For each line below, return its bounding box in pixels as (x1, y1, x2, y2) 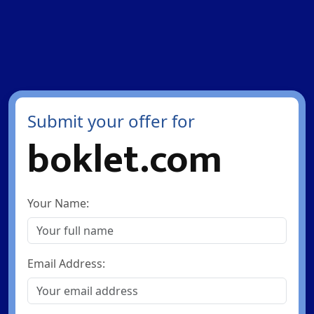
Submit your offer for (27, 109, 195, 132)
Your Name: (27, 196, 89, 211)
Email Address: (27, 256, 105, 271)
